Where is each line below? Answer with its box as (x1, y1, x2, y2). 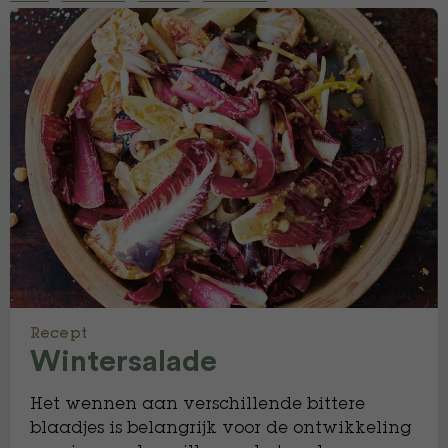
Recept (30, 328, 87, 342)
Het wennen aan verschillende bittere (30, 397, 365, 413)
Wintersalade (30, 347, 217, 377)
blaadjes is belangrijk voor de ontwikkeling (30, 421, 411, 437)
